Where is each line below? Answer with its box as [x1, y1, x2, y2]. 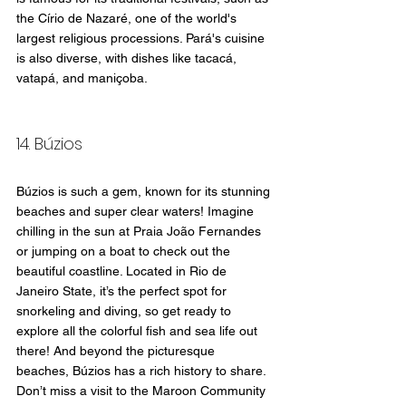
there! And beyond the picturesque [16, 343, 218, 359]
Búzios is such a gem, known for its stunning [16, 184, 274, 199]
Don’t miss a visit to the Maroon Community [16, 383, 269, 399]
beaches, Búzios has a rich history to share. [16, 363, 269, 379]
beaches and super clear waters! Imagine [16, 204, 257, 219]
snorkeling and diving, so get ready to [16, 304, 235, 319]
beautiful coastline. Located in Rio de [16, 264, 230, 279]
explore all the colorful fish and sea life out [16, 324, 261, 339]
